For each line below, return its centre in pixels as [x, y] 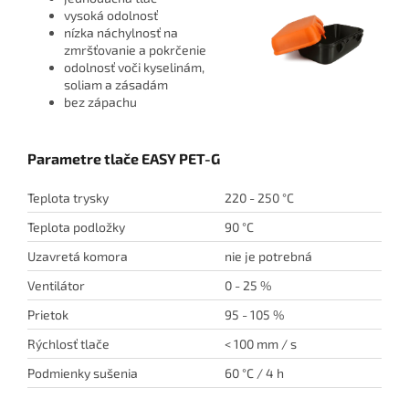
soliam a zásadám [116, 85]
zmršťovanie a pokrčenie [135, 50]
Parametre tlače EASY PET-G [124, 159]
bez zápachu [100, 102]
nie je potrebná [267, 257]
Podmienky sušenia [83, 373]
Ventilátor [56, 286]
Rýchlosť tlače [68, 344]
